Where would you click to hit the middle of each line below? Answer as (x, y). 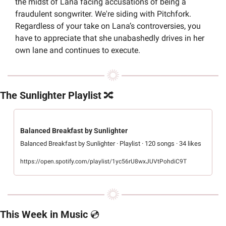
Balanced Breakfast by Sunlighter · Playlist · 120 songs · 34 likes (111, 144)
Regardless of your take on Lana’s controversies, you (108, 26)
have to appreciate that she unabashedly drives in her (110, 38)
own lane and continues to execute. (78, 50)
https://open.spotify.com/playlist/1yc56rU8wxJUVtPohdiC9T (103, 162)
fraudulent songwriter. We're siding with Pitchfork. (103, 14)
